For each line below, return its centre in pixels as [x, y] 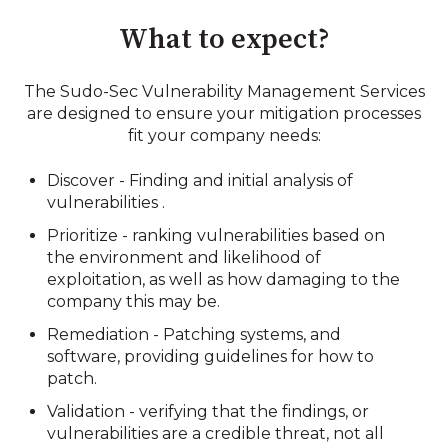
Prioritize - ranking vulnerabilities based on [216, 235]
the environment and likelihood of [184, 257]
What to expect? [224, 39]
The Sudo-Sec [82, 92]
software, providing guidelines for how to [211, 357]
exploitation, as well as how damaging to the [224, 279]
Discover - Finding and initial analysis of [200, 180]
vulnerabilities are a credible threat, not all [216, 434]
